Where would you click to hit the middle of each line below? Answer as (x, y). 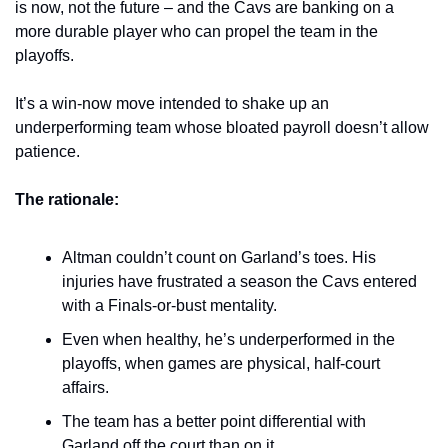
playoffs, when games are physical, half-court (221, 364)
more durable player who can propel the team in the (196, 32)
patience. (47, 152)
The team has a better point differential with (214, 422)
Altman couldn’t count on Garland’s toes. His (219, 258)
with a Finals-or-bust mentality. (171, 306)
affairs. (85, 388)
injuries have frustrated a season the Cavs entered (239, 282)
